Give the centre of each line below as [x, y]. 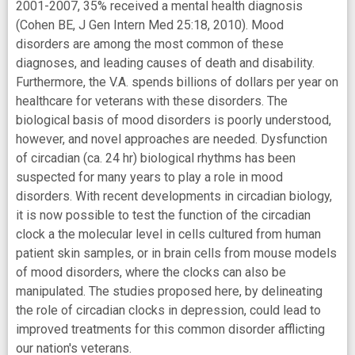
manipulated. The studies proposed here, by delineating [169, 291]
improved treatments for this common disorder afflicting [170, 329]
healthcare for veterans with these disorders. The [152, 101]
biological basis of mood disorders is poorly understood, [174, 120]
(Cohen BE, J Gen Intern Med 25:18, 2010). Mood [150, 25]
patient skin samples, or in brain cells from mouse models [176, 253]
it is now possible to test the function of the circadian [163, 215]
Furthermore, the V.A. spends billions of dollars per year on [177, 82]
